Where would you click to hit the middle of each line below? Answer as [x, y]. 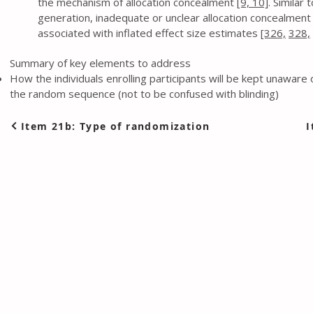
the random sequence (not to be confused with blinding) [144, 94]
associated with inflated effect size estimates [149, 33]
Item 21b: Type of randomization [116, 126]
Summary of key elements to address [100, 63]
